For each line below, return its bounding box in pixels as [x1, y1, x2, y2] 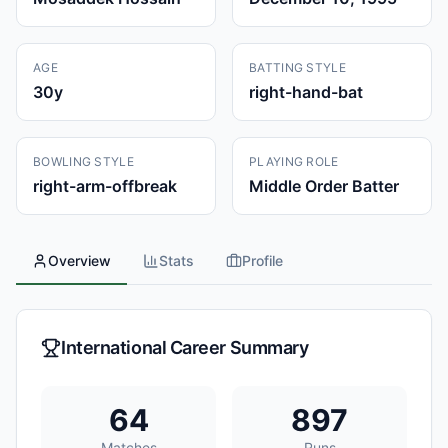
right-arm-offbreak [33, 176, 177, 196]
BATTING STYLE [249, 60, 346, 75]
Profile [242, 252, 283, 269]
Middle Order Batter [249, 176, 399, 196]
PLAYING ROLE [249, 154, 339, 169]
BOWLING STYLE [33, 154, 134, 169]
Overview [48, 252, 111, 269]
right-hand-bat [249, 82, 363, 102]
